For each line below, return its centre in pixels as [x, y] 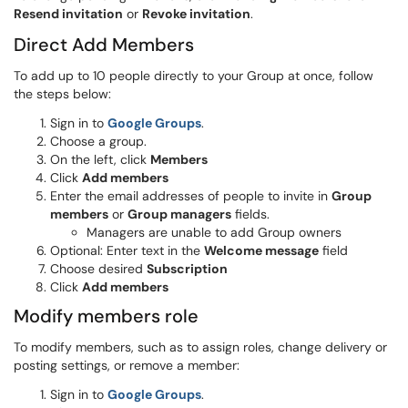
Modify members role [106, 316]
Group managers [179, 214]
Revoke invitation [196, 14]
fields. [250, 214]
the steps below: [62, 94]
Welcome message [261, 250]
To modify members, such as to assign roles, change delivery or [200, 347]
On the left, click [100, 159]
